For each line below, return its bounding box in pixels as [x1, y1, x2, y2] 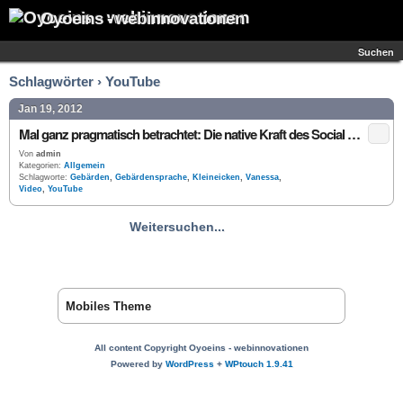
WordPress [165, 359, 214, 369]
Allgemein [64, 161, 105, 170]
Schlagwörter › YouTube [9, 74, 160, 89]
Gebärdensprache [115, 173, 187, 182]
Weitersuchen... [130, 219, 225, 234]
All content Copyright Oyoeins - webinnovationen [94, 343, 309, 353]
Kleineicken [193, 173, 240, 182]
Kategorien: [19, 161, 61, 170]
